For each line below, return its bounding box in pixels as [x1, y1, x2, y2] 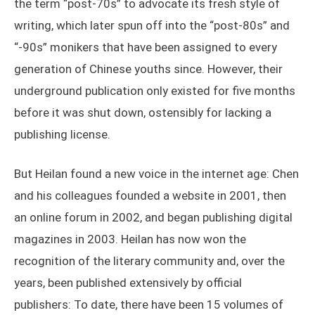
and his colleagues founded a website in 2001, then [14, 188, 286, 203]
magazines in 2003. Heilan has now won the [14, 232, 246, 247]
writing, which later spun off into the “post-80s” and [14, 18, 290, 33]
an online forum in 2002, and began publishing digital [14, 210, 292, 225]
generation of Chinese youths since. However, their [14, 62, 283, 77]
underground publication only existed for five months [14, 84, 295, 98]
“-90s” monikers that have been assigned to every [14, 40, 277, 55]
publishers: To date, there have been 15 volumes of [14, 297, 283, 312]
